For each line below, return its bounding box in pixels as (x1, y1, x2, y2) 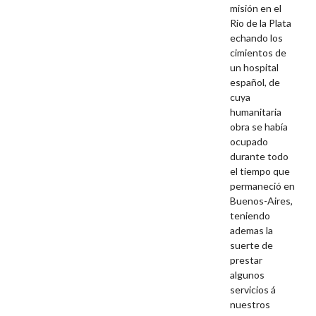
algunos (230, 269, 265, 281)
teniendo (230, 209, 271, 222)
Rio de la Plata (230, 17, 292, 30)
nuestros (230, 298, 271, 311)
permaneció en (230, 180, 296, 193)
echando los (230, 32, 284, 44)
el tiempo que (230, 165, 291, 178)
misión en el (230, 2, 282, 15)
